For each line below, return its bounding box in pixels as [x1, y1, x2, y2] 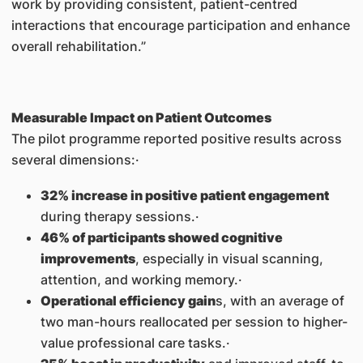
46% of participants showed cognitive [40, 229, 283, 246]
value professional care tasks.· [40, 335, 230, 351]
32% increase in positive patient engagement [40, 187, 329, 203]
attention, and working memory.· [40, 271, 258, 288]
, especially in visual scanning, [135, 250, 323, 267]
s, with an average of [215, 293, 344, 309]
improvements [40, 250, 135, 267]
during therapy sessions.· [40, 208, 222, 224]
